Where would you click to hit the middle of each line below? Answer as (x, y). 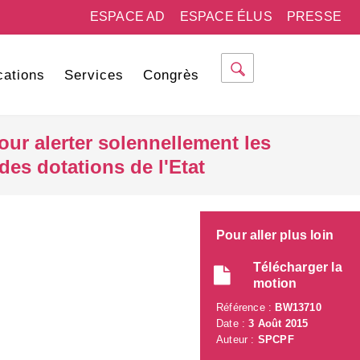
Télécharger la (298, 267)
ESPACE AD (127, 16)
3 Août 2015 (278, 323)
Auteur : (237, 340)
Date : (233, 323)
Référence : (246, 307)
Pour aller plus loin (275, 235)
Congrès (171, 75)
